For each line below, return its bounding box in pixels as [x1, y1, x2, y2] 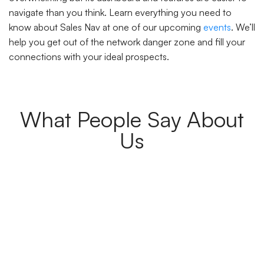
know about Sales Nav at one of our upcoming [9, 21, 203, 34]
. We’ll [231, 21, 255, 34]
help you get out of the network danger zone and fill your [9, 36, 245, 48]
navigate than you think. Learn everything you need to [9, 6, 232, 19]
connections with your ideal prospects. [9, 51, 169, 63]
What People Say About [20, 105, 244, 133]
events [203, 21, 231, 34]
